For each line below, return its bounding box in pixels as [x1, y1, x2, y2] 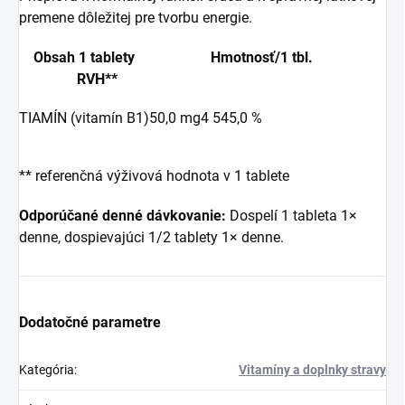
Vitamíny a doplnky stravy [239, 363, 386, 378]
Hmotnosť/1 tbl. [211, 49, 381, 67]
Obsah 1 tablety [19, 49, 211, 67]
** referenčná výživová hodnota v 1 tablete [19, 167, 289, 185]
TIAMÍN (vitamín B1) [19, 109, 149, 127]
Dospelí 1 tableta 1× [230, 207, 357, 225]
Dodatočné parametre [19, 314, 161, 332]
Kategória [19, 363, 74, 378]
